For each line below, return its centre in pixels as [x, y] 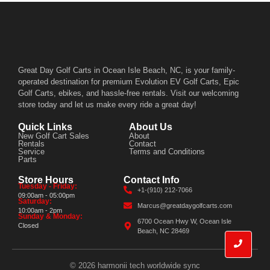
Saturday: [35, 201]
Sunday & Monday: [50, 216]
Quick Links [45, 127]
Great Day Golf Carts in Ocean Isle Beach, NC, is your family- [127, 70]
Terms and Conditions [167, 152]
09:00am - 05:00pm [46, 195]
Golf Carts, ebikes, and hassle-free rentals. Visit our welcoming [128, 93]
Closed [28, 225]
